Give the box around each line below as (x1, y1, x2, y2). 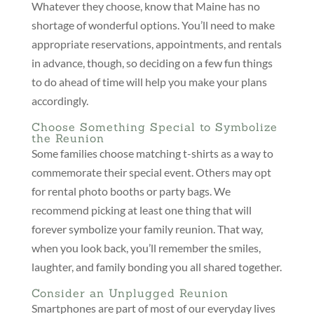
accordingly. (31, 94, 88, 108)
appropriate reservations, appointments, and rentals (31, 37, 282, 51)
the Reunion (31, 131, 104, 146)
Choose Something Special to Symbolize (31, 120, 278, 135)
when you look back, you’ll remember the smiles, (31, 241, 261, 255)
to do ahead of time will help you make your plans (31, 75, 267, 89)
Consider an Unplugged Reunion (31, 286, 228, 301)
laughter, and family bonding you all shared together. (31, 260, 282, 274)
